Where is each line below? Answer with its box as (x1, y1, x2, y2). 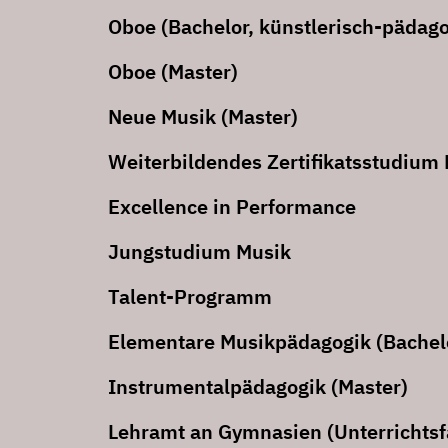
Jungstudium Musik (108, 238, 291, 265)
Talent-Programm (108, 283, 272, 310)
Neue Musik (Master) (108, 103, 298, 130)
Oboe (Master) (108, 58, 238, 85)
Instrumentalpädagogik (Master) (108, 373, 408, 400)
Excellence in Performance (108, 193, 356, 220)
